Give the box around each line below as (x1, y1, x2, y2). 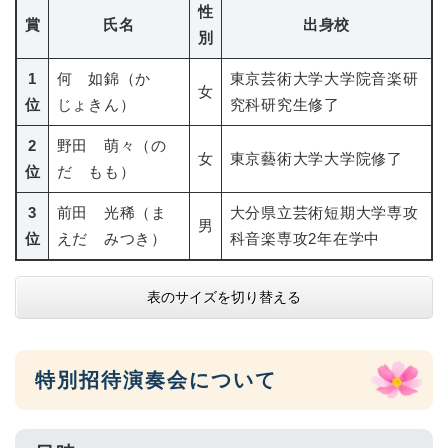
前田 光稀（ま (56, 203, 167, 221)
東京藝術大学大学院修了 (229, 149, 403, 167)
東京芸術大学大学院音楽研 (229, 69, 419, 87)
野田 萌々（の (56, 136, 167, 154)
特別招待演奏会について (35, 369, 277, 392)
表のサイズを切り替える (147, 288, 301, 305)
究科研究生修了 (229, 95, 340, 113)
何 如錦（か (56, 69, 167, 87)
